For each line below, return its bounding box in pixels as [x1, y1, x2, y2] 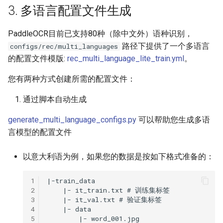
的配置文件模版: [8, 54, 67, 63]
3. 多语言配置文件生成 [8, 3, 131, 18]
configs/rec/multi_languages [10, 42, 118, 51]
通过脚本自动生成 [23, 95, 87, 104]
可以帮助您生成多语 [136, 115, 210, 124]
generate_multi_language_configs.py [8, 115, 136, 124]
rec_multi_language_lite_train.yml [67, 54, 184, 63]
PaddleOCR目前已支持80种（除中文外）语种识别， [8, 29, 193, 38]
